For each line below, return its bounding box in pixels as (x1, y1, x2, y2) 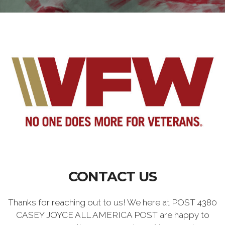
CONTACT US (68, 168, 157, 185)
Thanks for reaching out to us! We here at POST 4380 (8, 197, 217, 207)
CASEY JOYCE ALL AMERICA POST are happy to (16, 209, 209, 220)
